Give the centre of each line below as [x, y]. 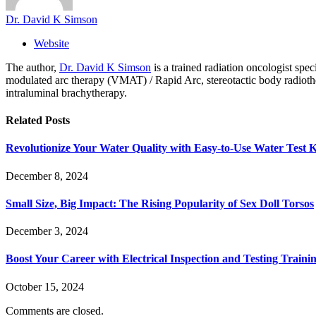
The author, [32, 67]
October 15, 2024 [45, 286]
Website [51, 43]
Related [25, 121]
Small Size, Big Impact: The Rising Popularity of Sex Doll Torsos [160, 203]
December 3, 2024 [47, 231]
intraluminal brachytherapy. [66, 92]
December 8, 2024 [47, 176]
